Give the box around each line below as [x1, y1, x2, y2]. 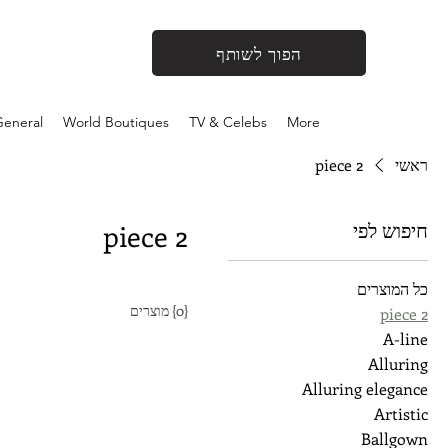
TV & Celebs [189, 113, 267, 131]
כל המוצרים [357, 278, 428, 299]
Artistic [374, 403, 428, 424]
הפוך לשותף [215, 41, 303, 64]
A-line [383, 328, 428, 349]
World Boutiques [63, 113, 169, 131]
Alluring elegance [302, 378, 428, 399]
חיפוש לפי [353, 216, 428, 243]
